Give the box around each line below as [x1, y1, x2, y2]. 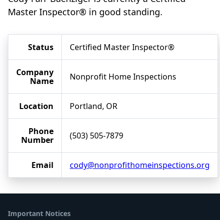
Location [19, 101, 54, 112]
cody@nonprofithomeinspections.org [70, 160, 210, 171]
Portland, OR [70, 101, 117, 112]
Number [21, 135, 54, 146]
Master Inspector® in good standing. [8, 6, 163, 18]
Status [28, 42, 54, 53]
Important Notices [8, 209, 71, 219]
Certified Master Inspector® [70, 42, 174, 53]
